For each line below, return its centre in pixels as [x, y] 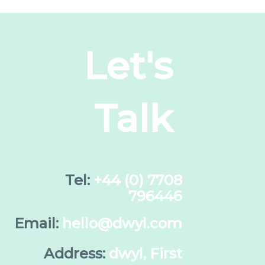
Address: [74, 254]
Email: [36, 224]
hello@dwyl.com [122, 224]
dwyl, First [143, 254]
